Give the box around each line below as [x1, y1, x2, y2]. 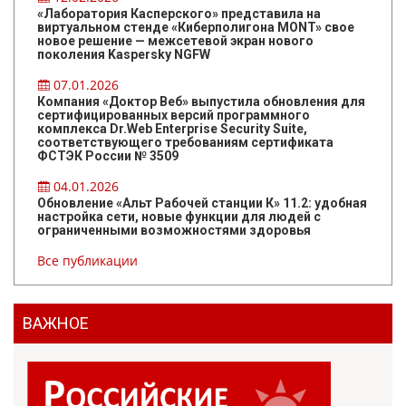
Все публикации [37, 251, 138, 269]
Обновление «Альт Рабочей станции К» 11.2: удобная [37, 195, 367, 210]
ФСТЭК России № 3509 [37, 148, 179, 163]
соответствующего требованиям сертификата [37, 134, 333, 150]
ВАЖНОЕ [23, 313, 89, 333]
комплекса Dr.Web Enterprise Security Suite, [37, 121, 307, 136]
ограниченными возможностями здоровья [37, 222, 311, 237]
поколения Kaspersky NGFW [37, 46, 210, 62]
